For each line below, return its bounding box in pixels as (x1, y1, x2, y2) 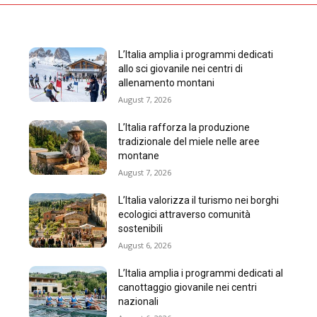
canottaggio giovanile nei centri (117, 282, 257, 294)
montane (117, 150, 159, 162)
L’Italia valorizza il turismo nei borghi (117, 195, 279, 207)
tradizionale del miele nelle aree (117, 136, 260, 148)
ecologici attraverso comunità (117, 209, 250, 221)
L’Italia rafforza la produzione (117, 122, 250, 134)
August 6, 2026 (117, 240, 171, 251)
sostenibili (117, 223, 163, 235)
